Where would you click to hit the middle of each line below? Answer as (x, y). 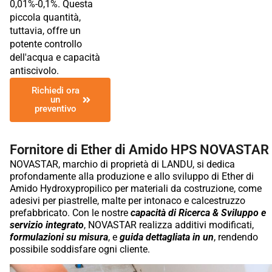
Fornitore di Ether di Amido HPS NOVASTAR (139, 149)
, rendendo (236, 237)
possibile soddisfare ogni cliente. (80, 249)
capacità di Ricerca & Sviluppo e (198, 212)
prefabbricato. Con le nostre (70, 212)
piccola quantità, (45, 17)
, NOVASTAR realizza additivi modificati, (169, 225)
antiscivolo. (34, 70)
